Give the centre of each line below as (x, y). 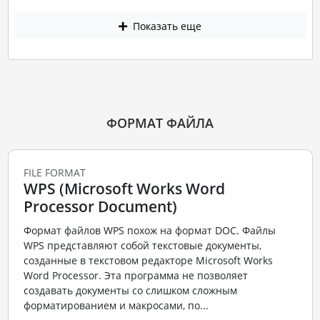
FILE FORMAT (54, 172)
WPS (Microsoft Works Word (124, 188)
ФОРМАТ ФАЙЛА (160, 122)
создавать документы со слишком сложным (130, 291)
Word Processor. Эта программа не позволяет (135, 276)
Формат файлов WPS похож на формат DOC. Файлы (149, 231)
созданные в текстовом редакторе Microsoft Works (148, 261)
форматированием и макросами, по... (116, 306)
